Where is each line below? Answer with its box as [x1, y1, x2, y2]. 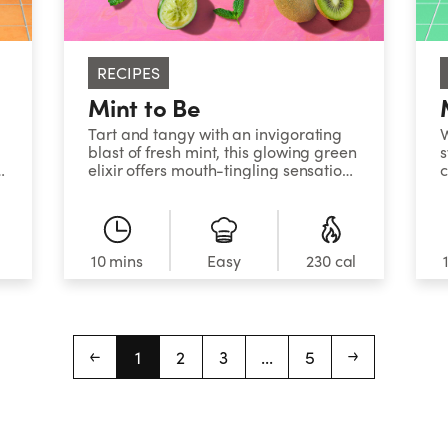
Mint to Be [88, 90, 201, 125]
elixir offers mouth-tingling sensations [88, 158, 358, 182]
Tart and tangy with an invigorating [88, 122, 343, 146]
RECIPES [96, 61, 160, 85]
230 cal [306, 248, 357, 272]
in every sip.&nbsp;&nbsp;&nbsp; [88, 176, 322, 200]
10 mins [90, 248, 143, 272]
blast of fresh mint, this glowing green [88, 140, 357, 164]
